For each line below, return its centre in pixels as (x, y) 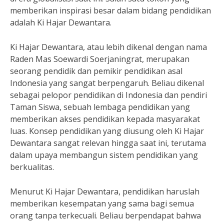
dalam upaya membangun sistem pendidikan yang (104, 155)
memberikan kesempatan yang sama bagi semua (102, 203)
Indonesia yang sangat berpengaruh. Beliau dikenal (107, 83)
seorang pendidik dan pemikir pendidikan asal (96, 71)
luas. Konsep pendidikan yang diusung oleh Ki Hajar (107, 131)
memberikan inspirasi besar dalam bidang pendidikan (110, 10)
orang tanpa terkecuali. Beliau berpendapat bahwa (105, 215)
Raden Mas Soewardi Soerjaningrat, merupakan (100, 59)
